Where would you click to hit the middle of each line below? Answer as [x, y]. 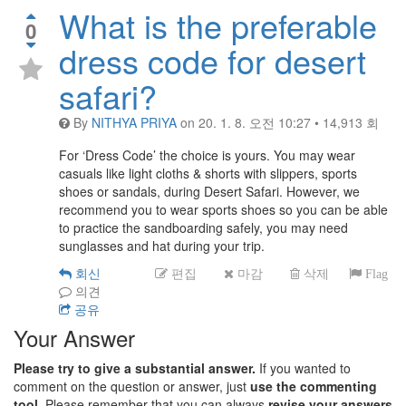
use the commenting [314, 387]
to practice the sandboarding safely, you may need [203, 228]
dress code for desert [213, 61]
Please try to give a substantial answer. [135, 368]
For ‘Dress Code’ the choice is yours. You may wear [207, 155]
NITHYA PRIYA [134, 123]
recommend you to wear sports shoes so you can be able [223, 210]
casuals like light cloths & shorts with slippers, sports [208, 174]
